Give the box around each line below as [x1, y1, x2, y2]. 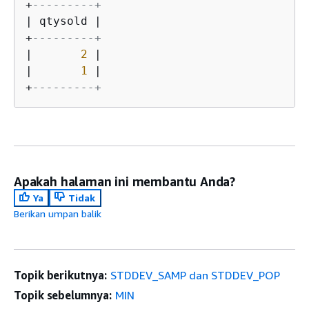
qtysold [32, 14, 94, 28]
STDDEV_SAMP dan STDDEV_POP [110, 268, 280, 282]
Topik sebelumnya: [14, 288, 112, 302]
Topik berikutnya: [14, 268, 107, 282]
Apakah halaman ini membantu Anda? [14, 173, 236, 189]
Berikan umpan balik [14, 207, 101, 219]
